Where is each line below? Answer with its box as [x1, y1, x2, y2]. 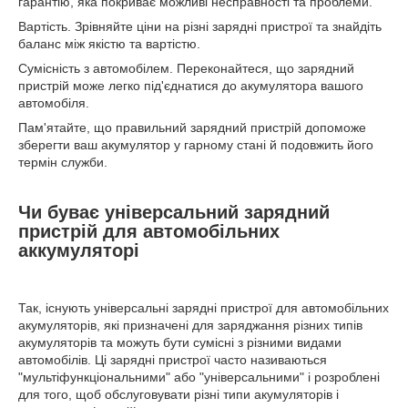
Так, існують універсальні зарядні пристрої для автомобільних [18, 300, 389, 315]
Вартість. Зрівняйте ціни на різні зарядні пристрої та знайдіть [18, 19, 382, 34]
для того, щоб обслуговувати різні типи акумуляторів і [18, 386, 339, 402]
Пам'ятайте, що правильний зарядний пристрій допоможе [18, 120, 366, 135]
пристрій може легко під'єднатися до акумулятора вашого [18, 78, 363, 93]
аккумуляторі [18, 240, 139, 260]
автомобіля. [18, 96, 89, 110]
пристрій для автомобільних [18, 221, 280, 241]
